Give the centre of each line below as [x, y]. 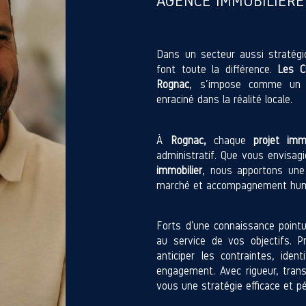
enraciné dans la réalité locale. [225, 99]
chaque [230, 140]
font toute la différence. [217, 69]
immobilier [180, 170]
